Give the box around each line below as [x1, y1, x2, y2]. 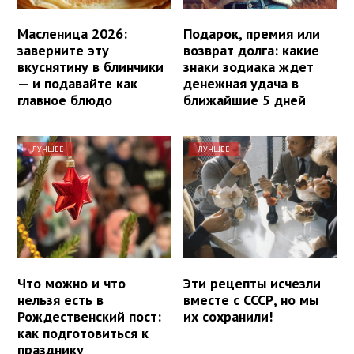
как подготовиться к [17, 323, 149, 342]
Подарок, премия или [183, 24, 321, 43]
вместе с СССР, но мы [183, 290, 319, 309]
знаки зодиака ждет [183, 57, 314, 76]
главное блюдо [17, 90, 112, 109]
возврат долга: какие [183, 40, 320, 59]
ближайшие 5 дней [183, 90, 307, 109]
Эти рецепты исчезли [183, 273, 322, 292]
